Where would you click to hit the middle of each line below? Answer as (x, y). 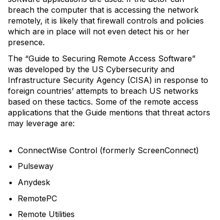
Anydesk (34, 182)
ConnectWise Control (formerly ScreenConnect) (108, 150)
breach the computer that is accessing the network (103, 10)
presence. (26, 42)
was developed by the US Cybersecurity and (91, 69)
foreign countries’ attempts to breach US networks (103, 91)
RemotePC (37, 198)
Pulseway (36, 166)
